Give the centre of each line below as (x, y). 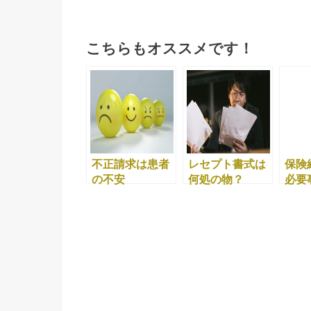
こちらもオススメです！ (170, 49)
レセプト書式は (227, 165)
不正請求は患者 (131, 165)
